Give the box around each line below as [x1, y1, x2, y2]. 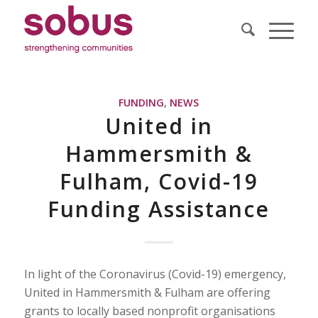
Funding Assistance [48, 194, 270, 224]
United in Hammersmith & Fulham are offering [23, 284, 270, 300]
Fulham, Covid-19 [59, 167, 258, 196]
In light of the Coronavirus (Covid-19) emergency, [23, 265, 286, 282]
